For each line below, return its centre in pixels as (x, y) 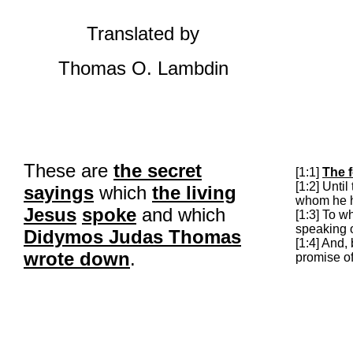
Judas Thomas (172, 237)
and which (181, 215)
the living (194, 193)
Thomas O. (108, 68)
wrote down (77, 259)
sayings (59, 193)
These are (69, 171)
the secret (158, 171)
